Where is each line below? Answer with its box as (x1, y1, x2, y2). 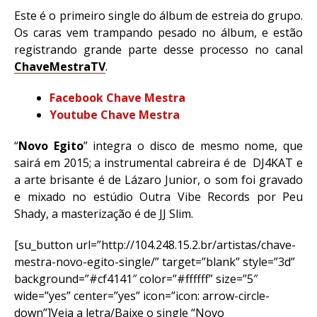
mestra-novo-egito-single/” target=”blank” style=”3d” (14, 254, 295, 270)
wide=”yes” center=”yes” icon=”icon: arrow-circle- (14, 288, 270, 304)
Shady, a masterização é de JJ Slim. (14, 206, 193, 221)
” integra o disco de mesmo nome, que (83, 138, 303, 154)
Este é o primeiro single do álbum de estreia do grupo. (14, 8, 303, 23)
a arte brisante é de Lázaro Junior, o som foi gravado (14, 172, 303, 188)
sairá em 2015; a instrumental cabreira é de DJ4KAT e (14, 155, 303, 171)
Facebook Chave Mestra (50, 90, 185, 105)
